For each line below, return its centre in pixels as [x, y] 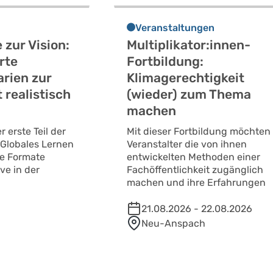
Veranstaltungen [175, 28]
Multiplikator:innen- [189, 45]
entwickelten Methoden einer [194, 157]
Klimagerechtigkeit [186, 78]
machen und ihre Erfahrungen [197, 183]
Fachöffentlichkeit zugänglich [195, 170]
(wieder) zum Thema [189, 94]
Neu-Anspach [174, 224]
